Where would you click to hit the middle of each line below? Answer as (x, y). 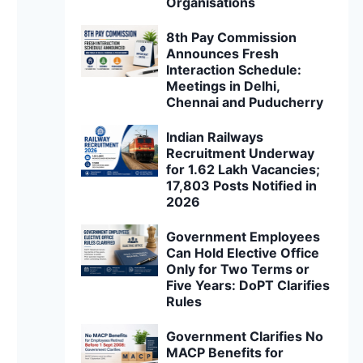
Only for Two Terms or (238, 269)
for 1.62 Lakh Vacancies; (243, 169)
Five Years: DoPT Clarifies (248, 285)
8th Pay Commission (232, 37)
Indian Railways (215, 137)
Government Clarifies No (245, 336)
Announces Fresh (223, 53)
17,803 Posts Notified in (242, 186)
